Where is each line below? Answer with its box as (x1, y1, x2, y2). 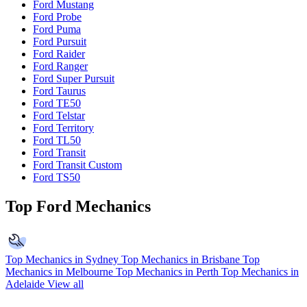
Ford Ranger (33, 60, 88, 72)
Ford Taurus (33, 84, 86, 97)
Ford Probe (33, 10, 82, 23)
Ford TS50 (33, 171, 80, 183)
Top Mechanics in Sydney (5, 254, 119, 266)
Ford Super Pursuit (33, 72, 114, 84)
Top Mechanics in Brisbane (121, 254, 240, 266)
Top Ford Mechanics (5, 197, 151, 215)
